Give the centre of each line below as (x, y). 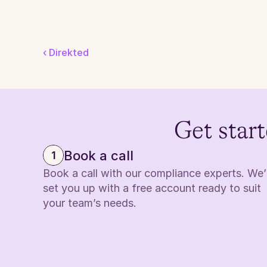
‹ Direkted (66, 52)
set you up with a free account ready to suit (152, 188)
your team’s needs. (90, 203)
